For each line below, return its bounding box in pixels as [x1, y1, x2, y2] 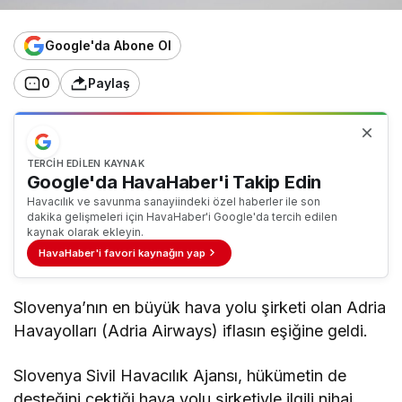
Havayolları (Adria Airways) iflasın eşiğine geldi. [13, 320, 369, 340]
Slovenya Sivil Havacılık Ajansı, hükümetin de [13, 365, 347, 385]
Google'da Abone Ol [45, 38, 171, 54]
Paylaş [88, 75, 130, 92]
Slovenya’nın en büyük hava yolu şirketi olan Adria [13, 297, 387, 317]
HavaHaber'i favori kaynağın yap [39, 246, 206, 259]
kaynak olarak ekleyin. [26, 225, 144, 240]
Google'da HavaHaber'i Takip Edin [26, 171, 322, 194]
